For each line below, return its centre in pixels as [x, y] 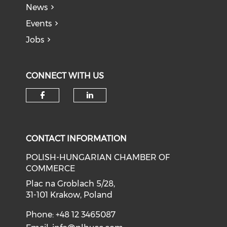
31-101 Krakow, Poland [69, 195]
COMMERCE [51, 169]
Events [39, 24]
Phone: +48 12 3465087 [71, 215]
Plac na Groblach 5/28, [71, 184]
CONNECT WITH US [65, 76]
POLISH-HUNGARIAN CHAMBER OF [98, 158]
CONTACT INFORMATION [77, 139]
